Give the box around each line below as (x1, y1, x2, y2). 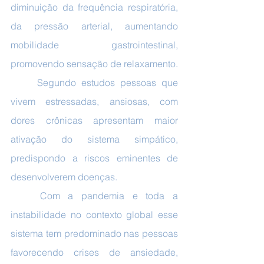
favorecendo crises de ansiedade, (11, 246, 178, 258)
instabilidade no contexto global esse (11, 209, 178, 220)
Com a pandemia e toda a (11, 190, 40, 202)
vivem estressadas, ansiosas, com (11, 95, 178, 107)
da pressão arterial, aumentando (11, 20, 178, 32)
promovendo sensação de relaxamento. (11, 58, 178, 70)
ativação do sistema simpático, (11, 133, 178, 145)
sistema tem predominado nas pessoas (11, 227, 178, 239)
